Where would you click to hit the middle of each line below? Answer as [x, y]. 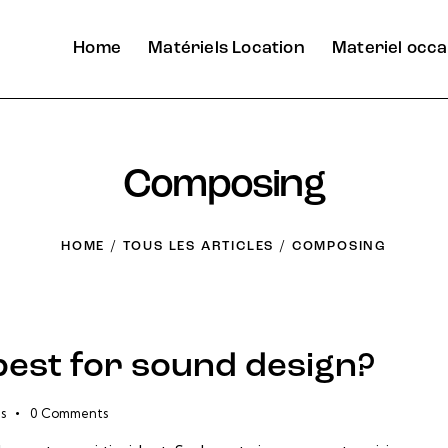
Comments [74, 413]
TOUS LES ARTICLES [198, 246]
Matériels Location [226, 49]
